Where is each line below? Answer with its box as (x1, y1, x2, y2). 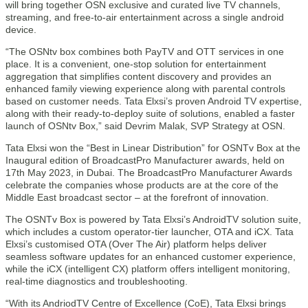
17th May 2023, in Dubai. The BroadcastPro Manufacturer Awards (5, 167, 292, 178)
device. (5, 24, 36, 35)
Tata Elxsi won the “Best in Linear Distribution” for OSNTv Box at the (5, 142, 300, 153)
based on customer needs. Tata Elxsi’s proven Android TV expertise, (5, 96, 302, 107)
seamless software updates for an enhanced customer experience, (5, 251, 296, 262)
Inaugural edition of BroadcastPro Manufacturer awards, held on (5, 155, 285, 166)
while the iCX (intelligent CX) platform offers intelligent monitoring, (5, 263, 290, 274)
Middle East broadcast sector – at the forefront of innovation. (5, 192, 269, 203)
